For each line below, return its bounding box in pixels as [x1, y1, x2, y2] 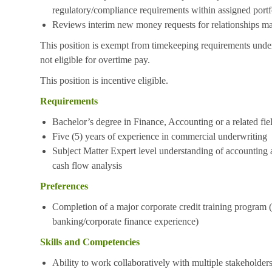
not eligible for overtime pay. [40, 54, 152, 65]
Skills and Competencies [40, 236, 140, 247]
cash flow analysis [52, 160, 122, 171]
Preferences [40, 180, 88, 191]
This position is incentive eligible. [40, 75, 168, 86]
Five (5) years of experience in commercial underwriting [52, 131, 267, 141]
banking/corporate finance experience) [52, 216, 199, 226]
